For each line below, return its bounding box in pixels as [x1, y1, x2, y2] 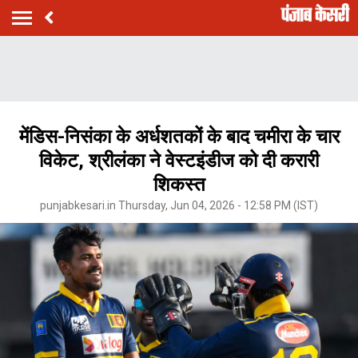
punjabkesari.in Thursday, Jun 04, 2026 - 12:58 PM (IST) [40, 198, 318, 212]
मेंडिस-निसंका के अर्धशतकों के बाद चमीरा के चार [18, 125, 340, 148]
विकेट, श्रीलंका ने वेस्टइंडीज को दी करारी [39, 149, 319, 172]
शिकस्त [153, 173, 205, 196]
